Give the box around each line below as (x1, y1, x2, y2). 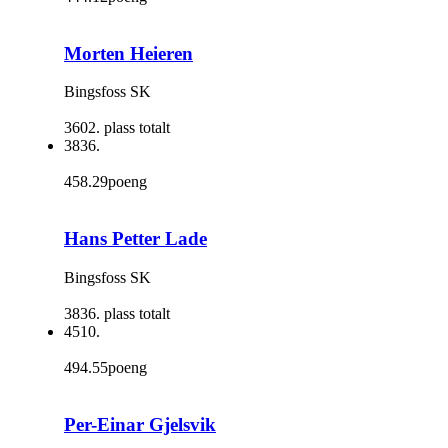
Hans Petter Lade (64, 228, 207, 250)
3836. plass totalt (64, 304, 170, 322)
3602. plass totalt (64, 119, 170, 137)
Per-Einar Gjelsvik (64, 413, 216, 435)
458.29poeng (64, 173, 147, 191)
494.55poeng (64, 358, 147, 376)
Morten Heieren (64, 42, 193, 64)
